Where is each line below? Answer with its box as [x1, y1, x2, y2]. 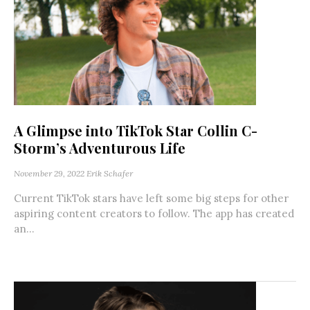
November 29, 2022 [14, 168, 84, 179]
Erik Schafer [86, 168, 133, 179]
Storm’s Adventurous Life [14, 138, 185, 158]
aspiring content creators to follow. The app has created [14, 207, 294, 221]
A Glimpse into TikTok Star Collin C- [14, 121, 257, 140]
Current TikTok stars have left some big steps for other [14, 192, 289, 206]
